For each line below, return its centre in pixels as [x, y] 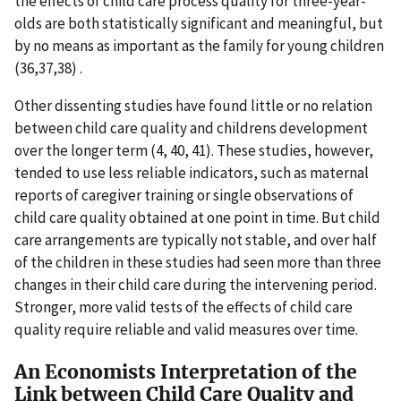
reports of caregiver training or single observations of [184, 196]
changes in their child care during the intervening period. [196, 285]
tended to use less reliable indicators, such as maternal [192, 173]
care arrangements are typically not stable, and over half [196, 240]
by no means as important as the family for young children [199, 46]
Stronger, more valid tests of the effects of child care [183, 307]
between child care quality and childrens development [191, 128]
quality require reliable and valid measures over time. [186, 330]
